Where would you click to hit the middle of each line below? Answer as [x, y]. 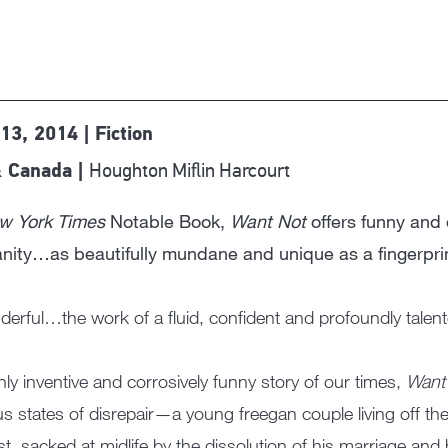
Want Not [267, 221]
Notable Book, [167, 221]
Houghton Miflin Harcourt [189, 170]
